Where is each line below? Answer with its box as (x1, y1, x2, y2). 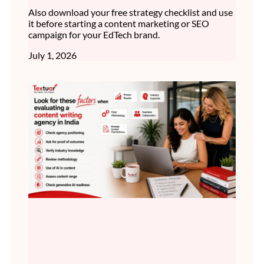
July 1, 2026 (28, 49, 77, 61)
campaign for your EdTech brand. (28, 29, 160, 41)
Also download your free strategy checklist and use (28, 6, 233, 18)
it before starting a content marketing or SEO (28, 18, 209, 29)
